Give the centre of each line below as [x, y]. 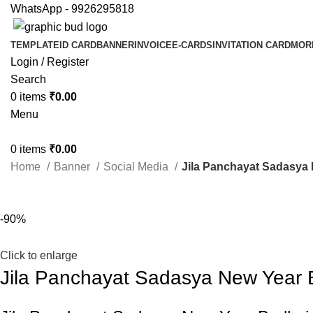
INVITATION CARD [252, 45]
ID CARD [78, 45]
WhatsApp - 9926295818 [72, 9]
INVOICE [153, 45]
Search [28, 80]
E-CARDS [192, 45]
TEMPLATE [35, 45]
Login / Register [50, 62]
